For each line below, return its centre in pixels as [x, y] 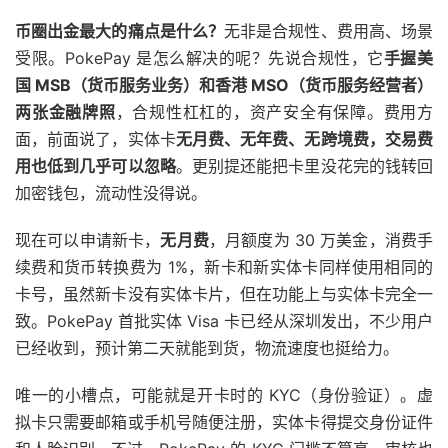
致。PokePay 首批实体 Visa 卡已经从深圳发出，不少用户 [224, 321]
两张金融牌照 [65, 112]
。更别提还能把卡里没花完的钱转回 [304, 166]
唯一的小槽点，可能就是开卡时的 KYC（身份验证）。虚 [224, 395]
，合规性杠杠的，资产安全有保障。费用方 [274, 112]
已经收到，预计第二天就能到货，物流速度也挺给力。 [207, 348]
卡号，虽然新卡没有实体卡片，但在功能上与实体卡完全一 [224, 294]
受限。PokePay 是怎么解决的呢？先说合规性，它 [199, 58]
